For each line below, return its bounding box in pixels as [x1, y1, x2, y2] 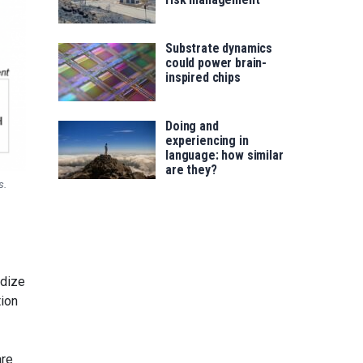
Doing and [165, 118, 219, 135]
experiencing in [165, 133, 249, 149]
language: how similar [165, 147, 284, 164]
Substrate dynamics [165, 41, 273, 57]
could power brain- [165, 55, 267, 71]
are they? [165, 162, 217, 178]
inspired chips [165, 70, 241, 86]
